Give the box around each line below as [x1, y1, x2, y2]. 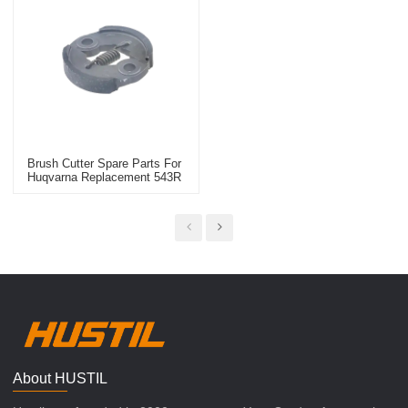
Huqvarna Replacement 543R [27, 169, 182, 184]
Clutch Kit [27, 183, 80, 198]
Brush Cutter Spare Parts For [27, 156, 182, 170]
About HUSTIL [13, 370, 108, 386]
